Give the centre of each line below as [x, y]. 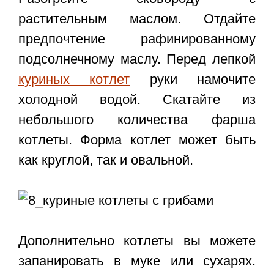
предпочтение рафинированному [137, 39]
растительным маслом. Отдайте [137, 19]
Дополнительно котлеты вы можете [137, 241]
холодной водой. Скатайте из [137, 100]
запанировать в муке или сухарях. [137, 261]
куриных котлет [74, 80]
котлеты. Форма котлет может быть [137, 140]
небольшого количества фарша [137, 120]
